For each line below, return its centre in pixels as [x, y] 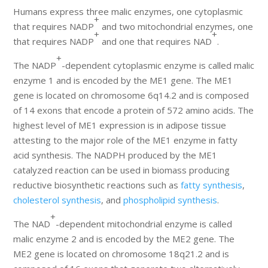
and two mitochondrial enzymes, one [176, 27]
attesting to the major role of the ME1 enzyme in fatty [126, 140]
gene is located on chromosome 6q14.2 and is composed [131, 95]
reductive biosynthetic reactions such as [97, 185]
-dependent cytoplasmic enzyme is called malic [158, 66]
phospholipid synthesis [170, 200]
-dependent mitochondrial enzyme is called [144, 224]
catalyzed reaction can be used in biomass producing [122, 170]
